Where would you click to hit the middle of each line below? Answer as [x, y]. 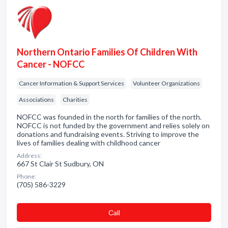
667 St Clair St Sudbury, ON [60, 164]
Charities [75, 99]
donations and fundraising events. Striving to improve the [108, 134]
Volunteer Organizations [166, 83]
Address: [29, 155]
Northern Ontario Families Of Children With [107, 52]
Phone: [26, 176]
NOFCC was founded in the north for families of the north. [109, 117]
